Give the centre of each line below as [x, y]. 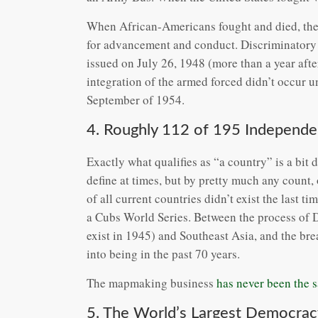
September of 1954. [136, 99]
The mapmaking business [152, 283]
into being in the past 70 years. [163, 253]
